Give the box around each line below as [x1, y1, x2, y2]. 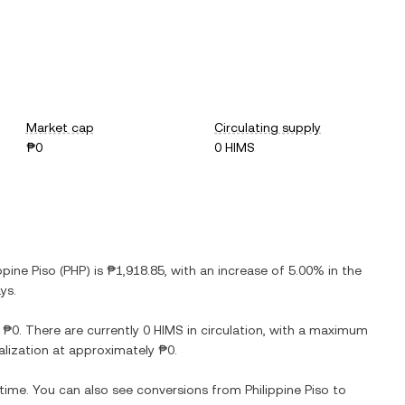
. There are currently [19, 323, 143, 337]
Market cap [25, 120, 94, 135]
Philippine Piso [245, 382, 329, 397]
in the [325, 263, 362, 278]
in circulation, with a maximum [184, 323, 368, 337]
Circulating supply [214, 120, 322, 135]
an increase [200, 263, 268, 278]
